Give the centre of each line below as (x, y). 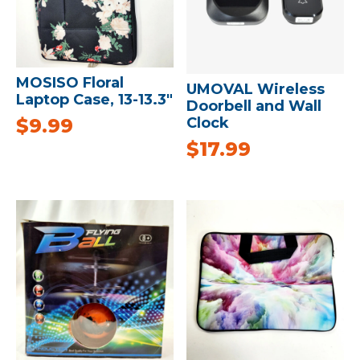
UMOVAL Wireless (256, 90)
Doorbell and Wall (254, 106)
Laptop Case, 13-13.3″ (94, 100)
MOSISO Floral (70, 83)
